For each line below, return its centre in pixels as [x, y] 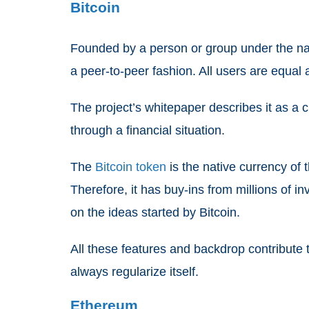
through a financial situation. [148, 130]
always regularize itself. [134, 272]
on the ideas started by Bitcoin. [155, 212]
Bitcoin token [131, 167]
